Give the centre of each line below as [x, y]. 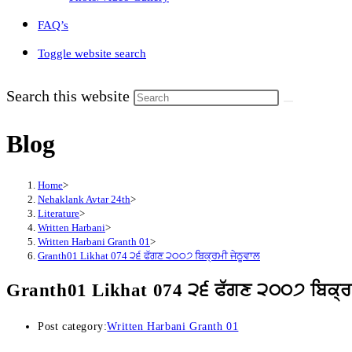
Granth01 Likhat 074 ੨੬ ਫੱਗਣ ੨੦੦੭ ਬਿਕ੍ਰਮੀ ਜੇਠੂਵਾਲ [149, 255]
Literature [59, 213]
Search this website [70, 96]
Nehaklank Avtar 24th [84, 199]
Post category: [73, 326]
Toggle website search [92, 53]
